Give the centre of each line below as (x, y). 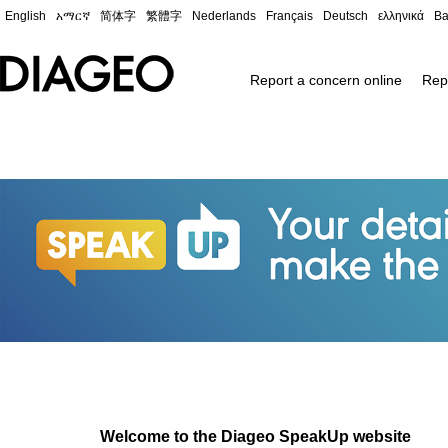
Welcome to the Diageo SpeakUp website (255, 436)
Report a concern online (326, 80)
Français (289, 16)
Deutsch (345, 16)
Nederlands (224, 16)
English (25, 16)
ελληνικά (401, 16)
